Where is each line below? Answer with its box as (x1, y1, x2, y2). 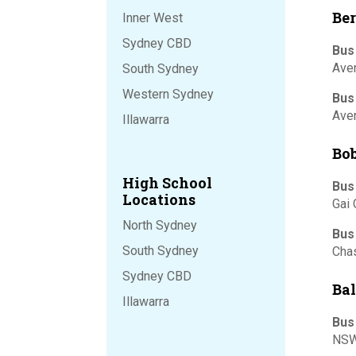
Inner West (122, 10, 184, 26)
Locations (122, 189, 196, 209)
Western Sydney (122, 87, 215, 103)
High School (122, 172, 213, 192)
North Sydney (122, 217, 198, 233)
